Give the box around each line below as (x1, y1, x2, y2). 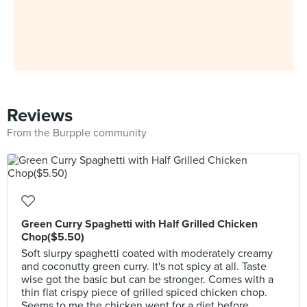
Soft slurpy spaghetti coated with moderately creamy (21, 247, 273, 260)
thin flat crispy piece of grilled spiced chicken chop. (21, 286, 267, 299)
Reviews (7, 105, 73, 126)
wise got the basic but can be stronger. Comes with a (21, 273, 273, 286)
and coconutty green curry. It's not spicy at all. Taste (21, 260, 267, 273)
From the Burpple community (7, 126, 147, 140)
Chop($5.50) (21, 230, 84, 244)
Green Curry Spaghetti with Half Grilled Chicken (21, 217, 258, 231)
